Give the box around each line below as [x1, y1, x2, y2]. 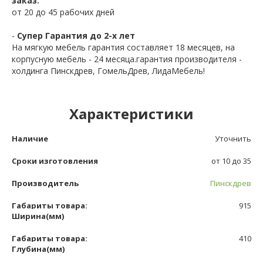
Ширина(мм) [12, 211, 64, 222]
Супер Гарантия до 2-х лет [17, 30, 135, 42]
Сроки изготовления [12, 156, 98, 167]
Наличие [12, 133, 48, 144]
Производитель [12, 178, 79, 189]
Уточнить [215, 133, 251, 144]
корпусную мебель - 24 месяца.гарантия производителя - [12, 53, 242, 65]
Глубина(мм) [12, 244, 65, 255]
